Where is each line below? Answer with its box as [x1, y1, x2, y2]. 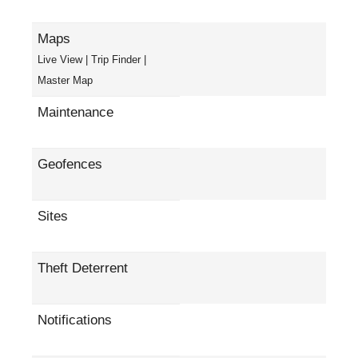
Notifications [38, 312, 112, 328]
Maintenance [38, 104, 113, 120]
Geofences [38, 156, 102, 172]
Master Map [38, 74, 93, 86]
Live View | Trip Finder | [38, 53, 146, 66]
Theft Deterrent [38, 260, 128, 276]
